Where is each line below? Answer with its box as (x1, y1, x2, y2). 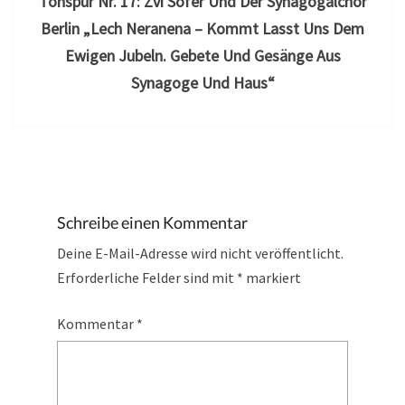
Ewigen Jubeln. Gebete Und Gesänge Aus (64, 44, 341, 66)
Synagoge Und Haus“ (130, 71, 275, 93)
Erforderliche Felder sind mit (57, 268, 237, 287)
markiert (243, 268, 301, 287)
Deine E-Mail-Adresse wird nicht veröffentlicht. (57, 243, 344, 262)
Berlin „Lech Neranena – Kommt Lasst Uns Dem (41, 17, 364, 39)
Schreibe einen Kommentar (57, 212, 248, 232)
